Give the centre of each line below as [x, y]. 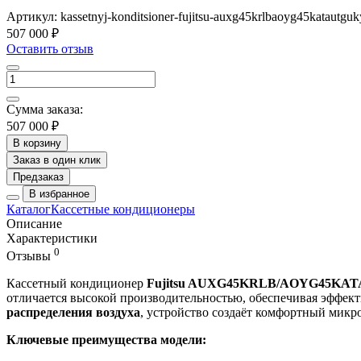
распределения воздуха [73, 313]
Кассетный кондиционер [77, 284]
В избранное [59, 193]
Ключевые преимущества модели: [106, 340]
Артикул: [33, 16]
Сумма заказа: [45, 109]
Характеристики [52, 238]
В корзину [37, 143]
